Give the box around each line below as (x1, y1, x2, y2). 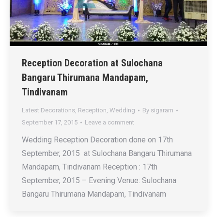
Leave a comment (85, 119, 134, 126)
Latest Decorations (22, 107, 75, 114)
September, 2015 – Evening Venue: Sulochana (22, 176, 176, 186)
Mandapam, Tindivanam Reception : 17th (22, 162, 157, 172)
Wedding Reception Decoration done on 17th (22, 135, 173, 145)
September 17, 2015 (22, 119, 77, 126)
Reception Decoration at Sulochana (22, 57, 163, 69)
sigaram (151, 107, 173, 114)
